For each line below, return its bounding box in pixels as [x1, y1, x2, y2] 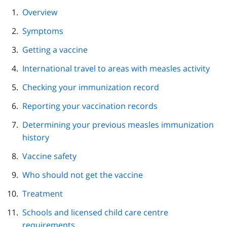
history [22, 131, 49, 143]
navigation [81, 15, 125, 24]
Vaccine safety [22, 150, 77, 162]
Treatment [22, 187, 63, 199]
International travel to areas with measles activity [22, 62, 210, 74]
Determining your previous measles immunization [22, 119, 214, 130]
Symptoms [22, 25, 63, 36]
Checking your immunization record [22, 81, 159, 93]
